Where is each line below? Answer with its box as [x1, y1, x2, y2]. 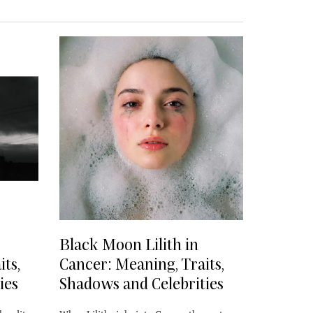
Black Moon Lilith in [59, 235, 198, 254]
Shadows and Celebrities [59, 274, 224, 293]
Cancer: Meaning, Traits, [59, 254, 224, 273]
